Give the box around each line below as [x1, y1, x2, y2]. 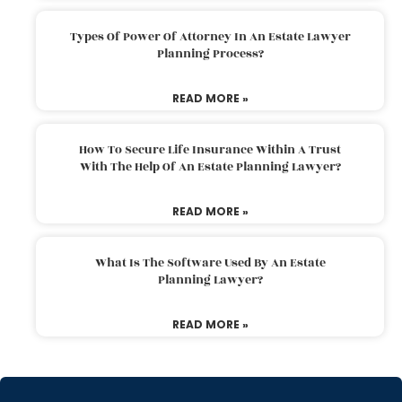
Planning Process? [156, 44, 264, 63]
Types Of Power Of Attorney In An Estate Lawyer [69, 27, 351, 46]
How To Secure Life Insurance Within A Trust [79, 140, 341, 159]
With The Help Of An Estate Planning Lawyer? [79, 157, 341, 176]
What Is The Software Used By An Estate [94, 253, 326, 272]
